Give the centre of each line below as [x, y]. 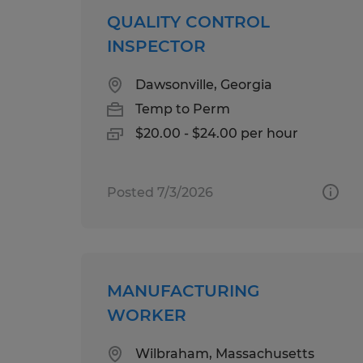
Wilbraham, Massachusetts [225, 353]
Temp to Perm [183, 109]
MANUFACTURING [183, 290]
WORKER [147, 315]
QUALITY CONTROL [188, 21]
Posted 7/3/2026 [160, 192]
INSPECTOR [156, 46]
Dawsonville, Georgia [204, 84]
